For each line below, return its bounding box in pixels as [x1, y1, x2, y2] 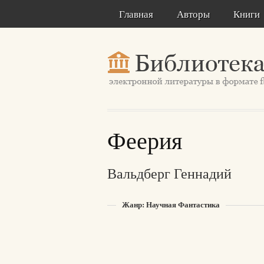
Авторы [177, 7, 210, 21]
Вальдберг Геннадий [107, 164, 232, 183]
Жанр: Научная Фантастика [122, 199, 220, 210]
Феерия [107, 124, 182, 156]
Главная [119, 7, 153, 21]
